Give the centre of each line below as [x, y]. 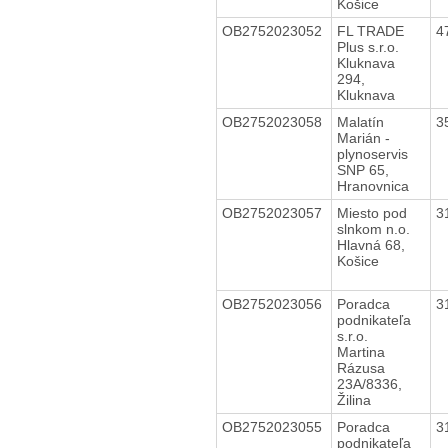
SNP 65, [362, 169]
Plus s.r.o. [369, 46]
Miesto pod [371, 212]
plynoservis [374, 153]
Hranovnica [372, 185]
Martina [360, 351]
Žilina [353, 399]
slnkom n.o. [375, 228]
